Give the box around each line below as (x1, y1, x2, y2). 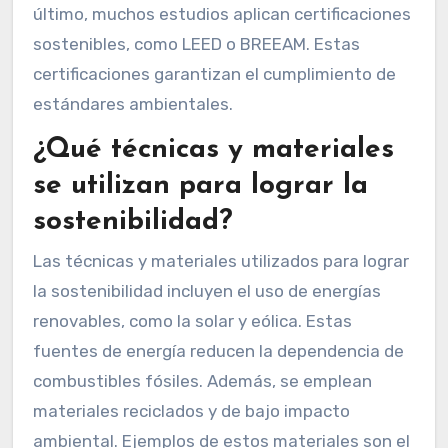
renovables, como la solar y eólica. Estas (32, 310, 352, 331)
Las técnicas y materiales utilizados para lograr (32, 250, 409, 271)
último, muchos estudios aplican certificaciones (32, 3, 411, 24)
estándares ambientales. (32, 93, 233, 114)
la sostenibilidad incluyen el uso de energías (32, 280, 381, 301)
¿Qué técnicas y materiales (32, 135, 394, 164)
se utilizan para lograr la (32, 171, 368, 200)
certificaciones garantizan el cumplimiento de (32, 63, 396, 84)
